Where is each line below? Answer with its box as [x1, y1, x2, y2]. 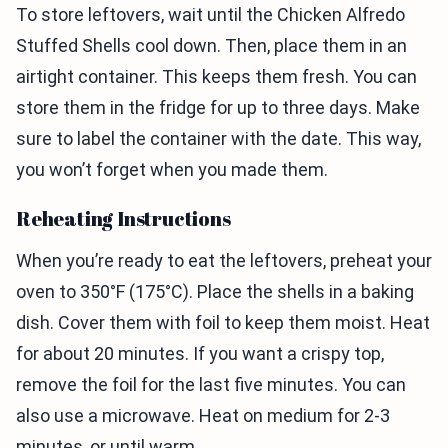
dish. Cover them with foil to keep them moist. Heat [16, 312, 430, 333]
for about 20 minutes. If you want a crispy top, [16, 343, 384, 364]
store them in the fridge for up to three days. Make [16, 97, 420, 118]
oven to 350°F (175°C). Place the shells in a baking [16, 281, 414, 302]
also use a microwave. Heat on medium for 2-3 [16, 405, 390, 426]
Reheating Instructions [16, 205, 231, 232]
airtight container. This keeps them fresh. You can [16, 66, 417, 87]
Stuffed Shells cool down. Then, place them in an [16, 35, 407, 56]
